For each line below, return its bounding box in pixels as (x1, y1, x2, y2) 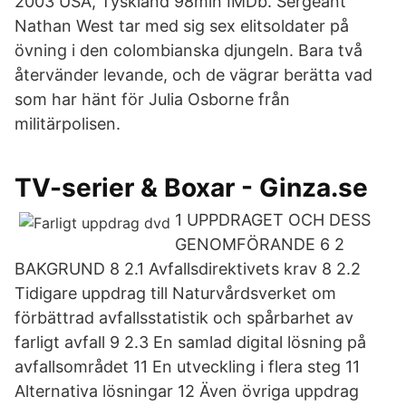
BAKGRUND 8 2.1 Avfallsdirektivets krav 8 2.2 (14, 259, 361, 278)
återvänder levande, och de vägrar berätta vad (14, 65, 372, 84)
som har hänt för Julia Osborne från (14, 90, 290, 109)
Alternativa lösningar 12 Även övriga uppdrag (14, 382, 359, 401)
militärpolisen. (14, 114, 121, 133)
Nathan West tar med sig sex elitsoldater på (14, 16, 349, 35)
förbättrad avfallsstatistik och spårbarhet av (14, 308, 353, 327)
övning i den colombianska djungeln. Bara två (14, 41, 362, 60)
